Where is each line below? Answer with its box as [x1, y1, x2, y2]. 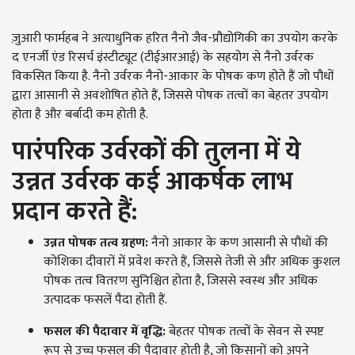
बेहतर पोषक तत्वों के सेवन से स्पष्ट [166, 321, 324, 342]
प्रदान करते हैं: [12, 191, 137, 233]
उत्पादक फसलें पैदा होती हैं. [44, 289, 167, 311]
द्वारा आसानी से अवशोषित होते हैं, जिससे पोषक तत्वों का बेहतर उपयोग [12, 85, 328, 106]
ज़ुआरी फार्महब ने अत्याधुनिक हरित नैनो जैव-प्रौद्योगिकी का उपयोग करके [12, 28, 338, 49]
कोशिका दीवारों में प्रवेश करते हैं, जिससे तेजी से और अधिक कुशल [44, 251, 340, 273]
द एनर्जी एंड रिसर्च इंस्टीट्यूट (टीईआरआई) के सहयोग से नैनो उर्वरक [12, 47, 314, 68]
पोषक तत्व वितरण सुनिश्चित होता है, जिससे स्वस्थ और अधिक [44, 270, 318, 292]
